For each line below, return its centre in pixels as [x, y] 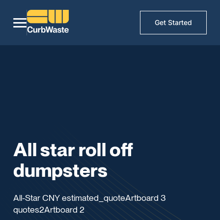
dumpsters [61, 170]
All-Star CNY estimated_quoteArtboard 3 [90, 197]
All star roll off [73, 149]
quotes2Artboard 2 [49, 209]
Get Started [174, 23]
